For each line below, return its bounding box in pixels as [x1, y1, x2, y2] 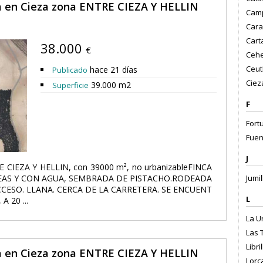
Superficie [52, 80, 89, 90]
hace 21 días [87, 64, 137, 75]
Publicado [52, 65, 87, 75]
